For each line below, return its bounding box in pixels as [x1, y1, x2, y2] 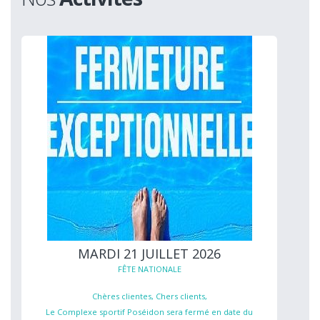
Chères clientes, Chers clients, [91, 290, 207, 301]
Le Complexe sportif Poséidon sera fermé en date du [46, 306, 253, 317]
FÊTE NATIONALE [117, 263, 181, 274]
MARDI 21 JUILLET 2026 [78, 244, 221, 262]
